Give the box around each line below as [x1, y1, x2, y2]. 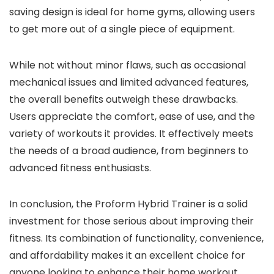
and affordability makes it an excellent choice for [9, 248, 245, 262]
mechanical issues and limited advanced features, [9, 75, 248, 89]
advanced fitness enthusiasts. [9, 160, 151, 175]
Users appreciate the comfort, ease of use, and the [9, 109, 255, 124]
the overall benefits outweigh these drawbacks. [9, 92, 238, 106]
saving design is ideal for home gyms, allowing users [9, 4, 255, 19]
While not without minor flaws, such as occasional [9, 57, 246, 72]
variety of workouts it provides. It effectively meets [9, 126, 253, 141]
